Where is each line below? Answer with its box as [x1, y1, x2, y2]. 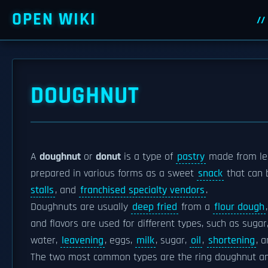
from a [178, 200, 213, 214]
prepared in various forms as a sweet [31, 167, 197, 180]
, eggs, [105, 234, 135, 247]
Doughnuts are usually [31, 200, 131, 214]
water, [31, 234, 60, 247]
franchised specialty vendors [80, 184, 205, 197]
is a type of [121, 150, 176, 163]
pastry [177, 150, 205, 163]
